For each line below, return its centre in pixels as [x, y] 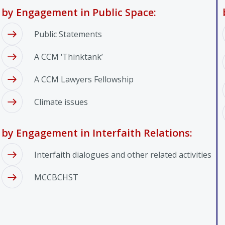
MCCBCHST [56, 177]
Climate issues [61, 102]
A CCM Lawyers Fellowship [84, 79]
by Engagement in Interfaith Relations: [97, 133]
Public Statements [68, 34]
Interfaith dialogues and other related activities [123, 154]
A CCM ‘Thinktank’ [68, 57]
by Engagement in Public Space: [79, 12]
